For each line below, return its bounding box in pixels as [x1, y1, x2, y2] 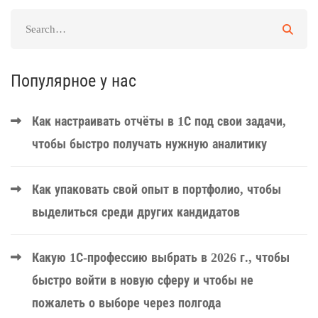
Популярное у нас [11, 72, 136, 91]
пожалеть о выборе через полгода [32, 296, 221, 311]
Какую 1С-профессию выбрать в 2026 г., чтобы [32, 251, 290, 265]
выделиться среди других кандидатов [32, 205, 240, 220]
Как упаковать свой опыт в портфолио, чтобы [32, 182, 281, 197]
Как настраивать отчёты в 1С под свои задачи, [32, 114, 286, 129]
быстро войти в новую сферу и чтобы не [32, 273, 253, 288]
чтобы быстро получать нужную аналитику [32, 137, 267, 152]
